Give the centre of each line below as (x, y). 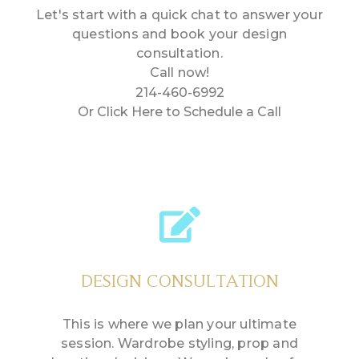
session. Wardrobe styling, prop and (179, 344)
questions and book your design (179, 34)
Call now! (179, 73)
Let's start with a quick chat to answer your (179, 15)
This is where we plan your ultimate (179, 325)
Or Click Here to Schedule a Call (179, 112)
